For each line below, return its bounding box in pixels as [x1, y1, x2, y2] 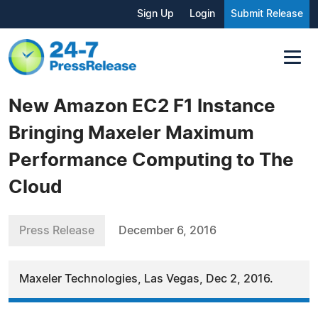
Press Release [19, 224, 94, 236]
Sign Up [137, 9, 174, 19]
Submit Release [231, 9, 303, 19]
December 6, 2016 [119, 224, 216, 236]
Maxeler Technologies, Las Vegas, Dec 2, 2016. [19, 273, 273, 285]
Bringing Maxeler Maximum [9, 124, 254, 143]
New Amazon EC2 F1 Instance [9, 97, 275, 116]
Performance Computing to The [9, 150, 294, 170]
